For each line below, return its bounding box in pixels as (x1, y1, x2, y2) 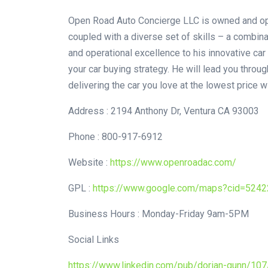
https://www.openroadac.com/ (110, 157, 236, 169)
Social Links (68, 234, 119, 246)
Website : (68, 157, 110, 169)
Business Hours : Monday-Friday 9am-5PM (68, 208, 249, 220)
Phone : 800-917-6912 (68, 131, 163, 143)
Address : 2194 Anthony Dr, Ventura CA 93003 (68, 105, 259, 117)
